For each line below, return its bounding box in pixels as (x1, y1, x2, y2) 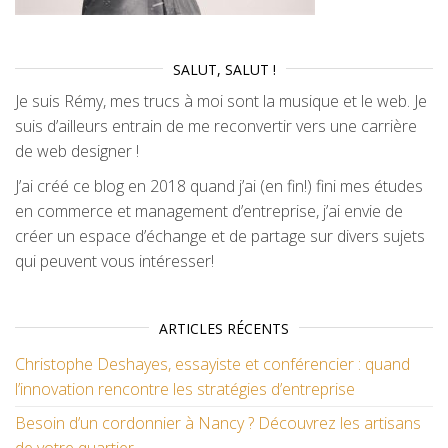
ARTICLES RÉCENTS (159, 318, 289, 338)
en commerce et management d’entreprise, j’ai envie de (15, 199, 403, 222)
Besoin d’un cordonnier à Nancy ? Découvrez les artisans (15, 411, 421, 434)
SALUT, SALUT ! (172, 59, 276, 79)
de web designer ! (15, 139, 139, 162)
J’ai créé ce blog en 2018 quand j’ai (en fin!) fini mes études (15, 174, 423, 197)
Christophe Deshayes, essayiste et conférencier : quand (15, 352, 410, 375)
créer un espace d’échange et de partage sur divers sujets (15, 224, 425, 247)
